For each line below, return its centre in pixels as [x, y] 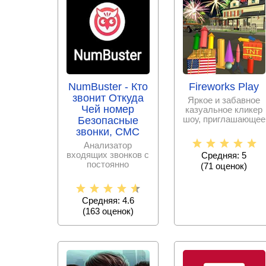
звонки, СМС [108, 132]
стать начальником [224, 129]
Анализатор [108, 145]
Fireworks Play [224, 87]
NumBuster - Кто [108, 87]
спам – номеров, [108, 183]
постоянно [108, 164]
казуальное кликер [224, 110]
